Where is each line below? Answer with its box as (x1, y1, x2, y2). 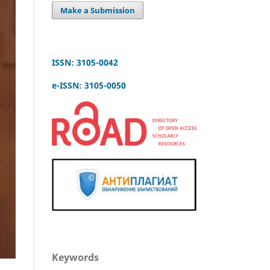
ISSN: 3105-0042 (52, 56, 118, 68)
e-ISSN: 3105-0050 (52, 79, 126, 91)
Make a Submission (60, 4, 136, 16)
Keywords (52, 251, 99, 265)
